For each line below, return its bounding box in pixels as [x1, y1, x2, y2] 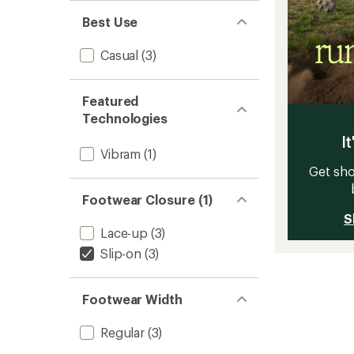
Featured [82, 93, 139, 108]
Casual [100, 47, 139, 62]
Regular [100, 325, 145, 340]
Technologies [82, 111, 168, 126]
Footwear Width [82, 292, 183, 307]
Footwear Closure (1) [82, 192, 213, 207]
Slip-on [100, 246, 141, 261]
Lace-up [100, 225, 148, 240]
